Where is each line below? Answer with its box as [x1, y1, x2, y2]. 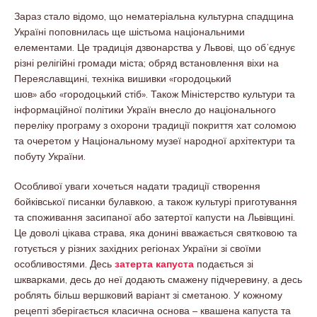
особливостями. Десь [14, 257, 115, 270]
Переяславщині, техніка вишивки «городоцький [14, 71, 231, 85]
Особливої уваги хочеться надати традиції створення [14, 179, 260, 192]
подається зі [194, 257, 253, 270]
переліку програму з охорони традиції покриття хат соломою [14, 118, 296, 132]
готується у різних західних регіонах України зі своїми [14, 241, 261, 255]
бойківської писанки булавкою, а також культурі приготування [14, 195, 297, 208]
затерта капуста [115, 257, 194, 270]
